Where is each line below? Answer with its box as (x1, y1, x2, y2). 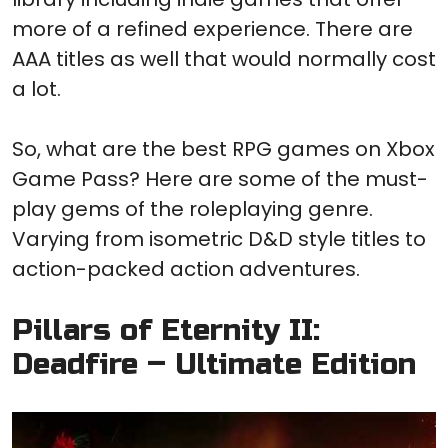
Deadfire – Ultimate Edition (12, 347, 416, 382)
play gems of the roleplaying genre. (12, 195, 373, 223)
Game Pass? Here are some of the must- (12, 165, 428, 193)
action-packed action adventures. (12, 255, 360, 283)
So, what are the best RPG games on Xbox (12, 135, 435, 163)
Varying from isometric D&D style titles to (12, 225, 426, 253)
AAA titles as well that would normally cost (12, 45, 436, 73)
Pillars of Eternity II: (12, 313, 320, 348)
